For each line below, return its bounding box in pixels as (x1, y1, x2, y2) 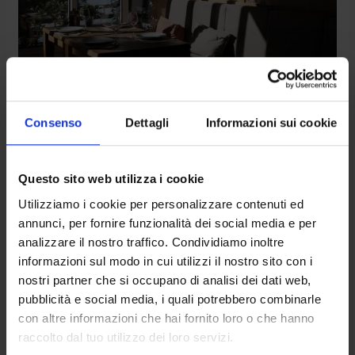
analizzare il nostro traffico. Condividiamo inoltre (18, 235, 284, 249)
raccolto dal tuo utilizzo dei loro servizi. (18, 330, 234, 344)
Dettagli (125, 116, 169, 130)
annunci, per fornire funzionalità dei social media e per (18, 216, 316, 230)
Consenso (25, 116, 82, 130)
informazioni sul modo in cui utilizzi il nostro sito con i (18, 254, 312, 268)
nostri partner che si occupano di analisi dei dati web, (18, 273, 311, 287)
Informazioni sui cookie (205, 116, 337, 130)
